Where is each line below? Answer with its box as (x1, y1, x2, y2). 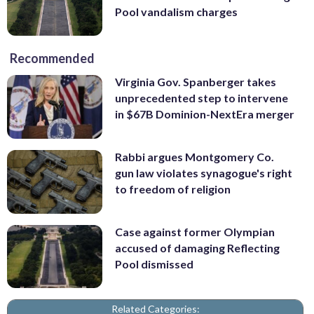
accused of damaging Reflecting (115, 240, 280, 254)
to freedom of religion (115, 182, 231, 196)
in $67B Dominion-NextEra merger (115, 107, 294, 121)
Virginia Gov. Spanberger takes (115, 75, 276, 89)
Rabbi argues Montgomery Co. (115, 150, 274, 164)
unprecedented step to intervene (115, 91, 288, 105)
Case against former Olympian (115, 224, 275, 238)
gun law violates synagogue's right (115, 166, 292, 180)
